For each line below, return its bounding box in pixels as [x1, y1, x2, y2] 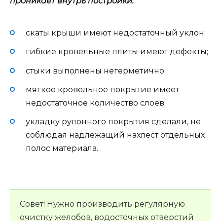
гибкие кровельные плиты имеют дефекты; [26, 47, 208, 57]
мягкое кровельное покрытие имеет [26, 84, 179, 94]
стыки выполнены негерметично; [26, 66, 166, 75]
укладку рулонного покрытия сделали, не [26, 116, 201, 126]
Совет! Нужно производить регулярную [20, 199, 185, 209]
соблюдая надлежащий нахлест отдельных [26, 130, 205, 140]
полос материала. [26, 143, 98, 153]
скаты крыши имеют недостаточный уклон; [26, 28, 206, 38]
